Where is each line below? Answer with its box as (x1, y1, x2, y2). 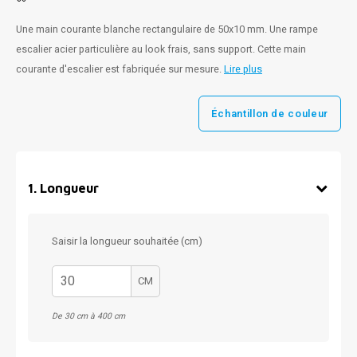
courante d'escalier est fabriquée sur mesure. (16, 62, 224, 76)
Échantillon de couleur (210, 105, 328, 121)
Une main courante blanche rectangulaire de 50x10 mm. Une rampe (16, 22, 318, 37)
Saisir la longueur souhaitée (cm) (52, 233, 202, 249)
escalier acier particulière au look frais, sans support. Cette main (16, 42, 306, 57)
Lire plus (224, 62, 262, 76)
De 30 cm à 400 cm (52, 310, 125, 322)
